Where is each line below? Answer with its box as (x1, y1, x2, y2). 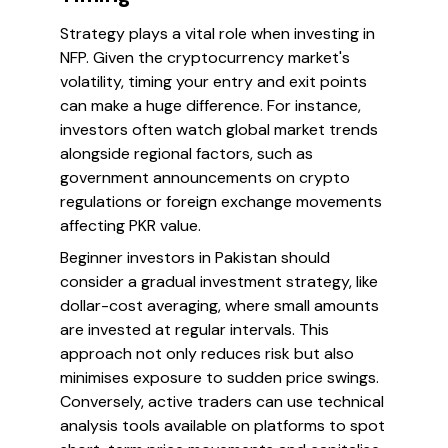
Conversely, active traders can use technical (60, 391, 384, 412)
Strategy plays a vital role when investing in (60, 23, 375, 44)
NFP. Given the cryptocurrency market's (60, 47, 350, 68)
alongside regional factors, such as (60, 143, 313, 164)
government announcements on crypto (60, 167, 350, 188)
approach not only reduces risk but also (60, 343, 354, 364)
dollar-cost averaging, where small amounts (60, 295, 379, 316)
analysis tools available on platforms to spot (60, 415, 385, 436)
